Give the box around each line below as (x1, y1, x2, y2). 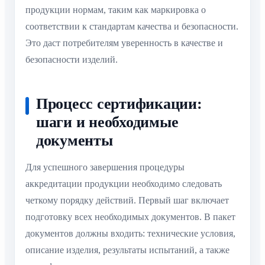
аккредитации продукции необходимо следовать (25, 179, 222, 189)
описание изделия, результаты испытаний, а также (25, 245, 230, 256)
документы (36, 131, 113, 149)
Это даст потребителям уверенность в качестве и (25, 38, 223, 49)
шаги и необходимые (36, 113, 179, 131)
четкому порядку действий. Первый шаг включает (25, 195, 229, 206)
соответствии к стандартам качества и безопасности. (25, 21, 238, 32)
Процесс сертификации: (36, 95, 202, 112)
